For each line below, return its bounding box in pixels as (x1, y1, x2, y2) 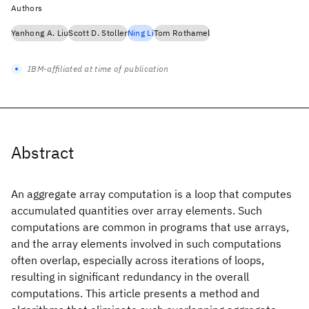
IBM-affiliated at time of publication (28, 63, 169, 74)
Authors (11, 3, 43, 13)
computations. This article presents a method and (11, 286, 259, 300)
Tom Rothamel (153, 28, 210, 38)
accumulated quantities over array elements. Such (11, 203, 262, 217)
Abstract (11, 141, 74, 163)
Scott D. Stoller (68, 28, 128, 38)
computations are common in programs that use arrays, (11, 220, 289, 234)
